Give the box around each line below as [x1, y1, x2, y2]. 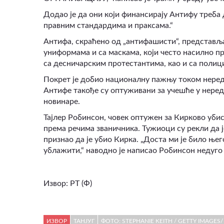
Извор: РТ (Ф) [43, 179, 92, 187]
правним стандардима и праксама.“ [43, 21, 173, 29]
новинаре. [43, 97, 80, 105]
